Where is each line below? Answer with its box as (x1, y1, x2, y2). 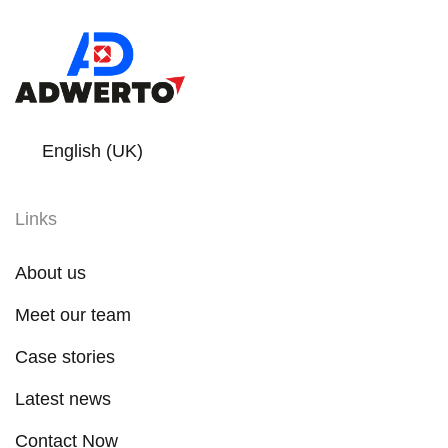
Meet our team (15, 304, 131, 325)
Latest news (15, 388, 111, 409)
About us (15, 262, 86, 283)
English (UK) (42, 140, 143, 161)
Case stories (15, 346, 115, 367)
